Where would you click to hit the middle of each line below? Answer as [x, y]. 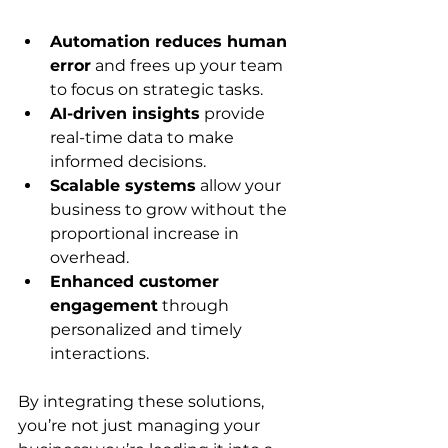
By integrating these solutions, [143, 401]
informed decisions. [128, 161]
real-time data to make [144, 137]
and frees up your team [189, 65]
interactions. [99, 353]
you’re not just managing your [141, 425]
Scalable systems [123, 185]
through [195, 305]
